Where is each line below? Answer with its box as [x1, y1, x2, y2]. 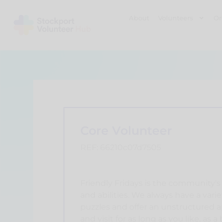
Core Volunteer [80, 123, 172, 138]
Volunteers [158, 14, 194, 22]
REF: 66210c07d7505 [80, 142, 161, 152]
